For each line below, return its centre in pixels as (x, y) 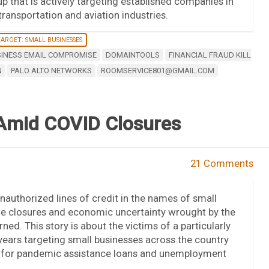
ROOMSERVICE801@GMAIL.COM (157, 70)
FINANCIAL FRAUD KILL (210, 55)
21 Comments (222, 163)
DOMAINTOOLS (132, 55)
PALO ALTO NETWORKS (51, 70)
